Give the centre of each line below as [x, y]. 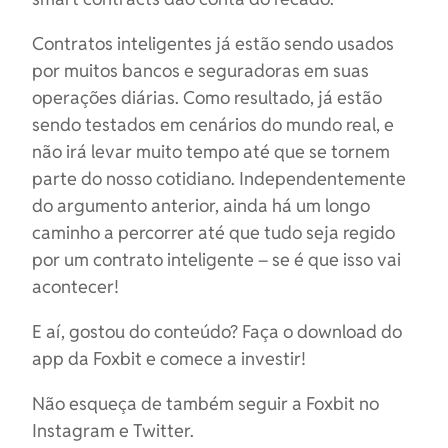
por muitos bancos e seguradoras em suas [200, 70]
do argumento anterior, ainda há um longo [201, 205]
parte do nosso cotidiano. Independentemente [219, 178]
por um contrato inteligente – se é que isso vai [216, 259]
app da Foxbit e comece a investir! [169, 358]
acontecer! [75, 286]
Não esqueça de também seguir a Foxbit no [205, 403]
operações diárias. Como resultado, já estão [207, 97]
